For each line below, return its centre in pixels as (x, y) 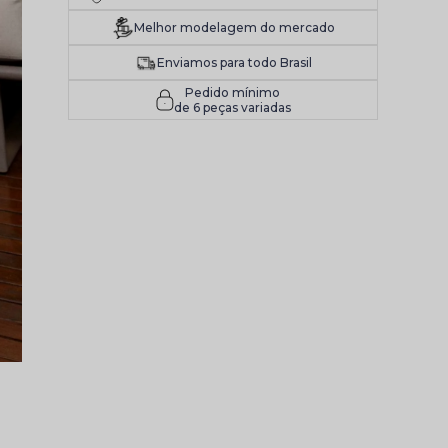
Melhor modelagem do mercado (234, 27)
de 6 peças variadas (232, 107)
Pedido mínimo (232, 92)
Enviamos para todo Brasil (234, 62)
